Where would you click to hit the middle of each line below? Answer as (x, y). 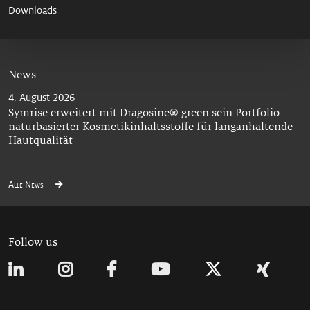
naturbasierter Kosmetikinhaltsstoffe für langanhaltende (151, 127)
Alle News (27, 184)
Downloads (33, 11)
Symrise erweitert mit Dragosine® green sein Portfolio (144, 113)
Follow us (33, 241)
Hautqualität (40, 140)
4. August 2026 (42, 98)
